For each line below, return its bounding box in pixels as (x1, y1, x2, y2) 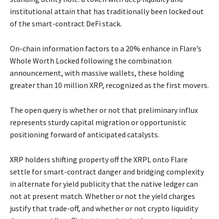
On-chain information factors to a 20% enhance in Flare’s (10, 44, 201, 54)
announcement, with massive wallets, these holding (10, 68, 184, 78)
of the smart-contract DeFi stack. (10, 19, 122, 29)
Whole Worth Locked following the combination (10, 56, 172, 66)
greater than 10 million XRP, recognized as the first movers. (10, 80, 209, 90)
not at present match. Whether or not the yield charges (10, 191, 195, 201)
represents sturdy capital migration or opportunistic (10, 117, 186, 128)
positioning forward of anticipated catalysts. (10, 130, 159, 140)
